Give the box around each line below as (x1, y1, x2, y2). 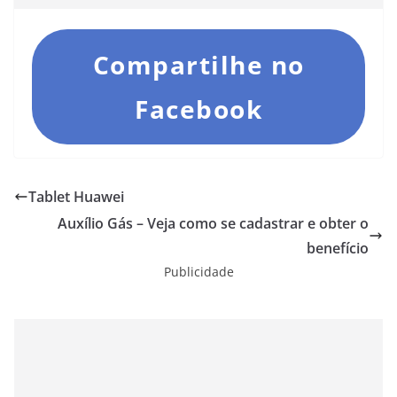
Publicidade (163, 262, 234, 280)
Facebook (135, 91, 262, 126)
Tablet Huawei (28, 186, 124, 206)
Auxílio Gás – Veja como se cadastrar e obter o (58, 213, 369, 233)
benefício (307, 237, 369, 258)
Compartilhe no (92, 47, 305, 82)
